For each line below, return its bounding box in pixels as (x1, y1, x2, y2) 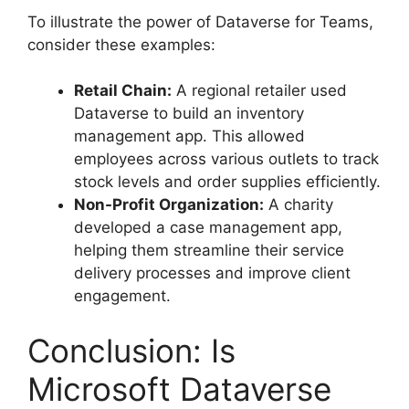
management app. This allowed (74, 127, 305, 146)
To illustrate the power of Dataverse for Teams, (27, 12, 373, 31)
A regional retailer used (172, 81, 347, 100)
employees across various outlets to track (74, 150, 379, 169)
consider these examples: (27, 35, 215, 54)
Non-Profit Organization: (74, 195, 264, 215)
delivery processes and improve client (74, 264, 351, 283)
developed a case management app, (74, 218, 342, 237)
